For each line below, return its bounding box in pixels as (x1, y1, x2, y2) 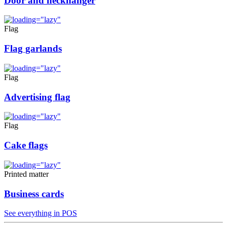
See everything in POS (4, 209, 77, 218)
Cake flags (4, 140, 48, 151)
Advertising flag (4, 91, 70, 102)
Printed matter (4, 169, 49, 178)
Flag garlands (4, 43, 62, 54)
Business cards (4, 188, 64, 199)
